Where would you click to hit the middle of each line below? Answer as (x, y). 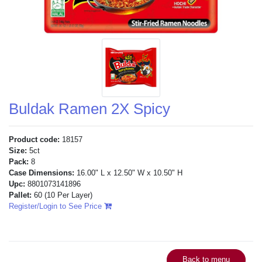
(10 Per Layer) (68, 195)
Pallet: (20, 195)
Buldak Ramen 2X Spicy (89, 108)
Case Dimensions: (42, 173)
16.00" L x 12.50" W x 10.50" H (128, 173)
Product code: (34, 139)
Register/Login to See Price (56, 206)
